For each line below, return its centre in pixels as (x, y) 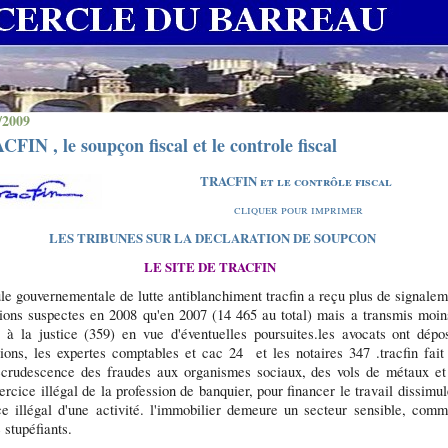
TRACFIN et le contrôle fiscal (296, 180)
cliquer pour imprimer (298, 209)
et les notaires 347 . (315, 352)
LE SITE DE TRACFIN (210, 266)
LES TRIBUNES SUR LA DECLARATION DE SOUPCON (212, 237)
